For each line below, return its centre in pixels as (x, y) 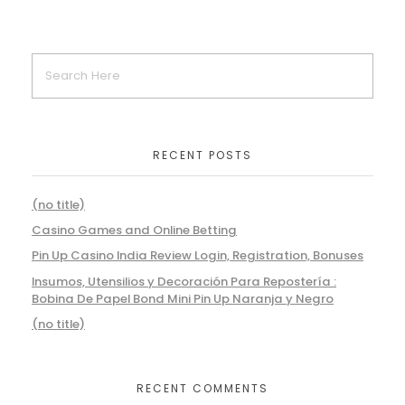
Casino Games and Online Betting (134, 231)
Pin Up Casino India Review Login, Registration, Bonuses (198, 256)
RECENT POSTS (202, 155)
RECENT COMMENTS (202, 389)
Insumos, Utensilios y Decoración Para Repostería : (184, 281)
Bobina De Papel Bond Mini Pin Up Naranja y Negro (183, 298)
